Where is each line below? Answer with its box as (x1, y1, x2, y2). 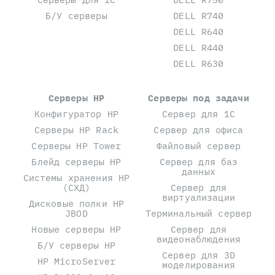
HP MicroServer (37, 255, 116, 267)
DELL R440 (173, 41, 224, 53)
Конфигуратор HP (34, 107, 119, 120)
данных (182, 165, 215, 177)
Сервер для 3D (162, 249, 235, 261)
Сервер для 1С (162, 107, 235, 120)
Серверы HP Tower (31, 139, 122, 152)
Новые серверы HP (31, 223, 122, 235)
